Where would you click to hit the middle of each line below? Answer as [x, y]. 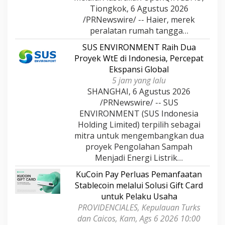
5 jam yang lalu [139, 80]
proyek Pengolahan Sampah [139, 146]
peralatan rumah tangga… [139, 30]
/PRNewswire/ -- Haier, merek [139, 19]
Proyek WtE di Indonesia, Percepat [139, 58]
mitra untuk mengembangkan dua [139, 135]
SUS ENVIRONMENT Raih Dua [139, 47]
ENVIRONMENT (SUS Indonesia [139, 113]
